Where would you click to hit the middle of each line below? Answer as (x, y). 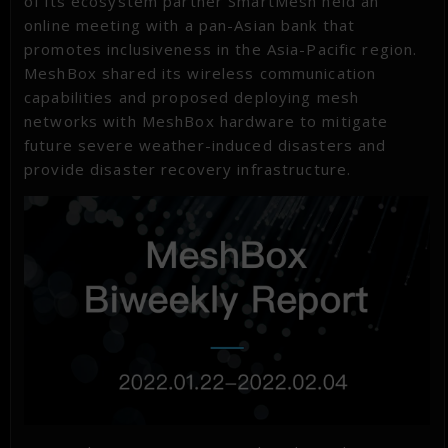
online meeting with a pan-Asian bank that (190, 25)
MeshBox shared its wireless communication (200, 73)
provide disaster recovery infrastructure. (188, 169)
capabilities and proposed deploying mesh (192, 97)
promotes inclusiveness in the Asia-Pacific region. (223, 49)
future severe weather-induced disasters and (205, 145)
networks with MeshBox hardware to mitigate (206, 121)
